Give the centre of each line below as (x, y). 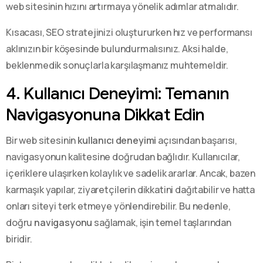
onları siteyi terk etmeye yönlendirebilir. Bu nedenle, (118, 206)
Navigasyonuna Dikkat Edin (105, 114)
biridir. (19, 239)
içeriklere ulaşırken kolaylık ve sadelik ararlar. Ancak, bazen (131, 173)
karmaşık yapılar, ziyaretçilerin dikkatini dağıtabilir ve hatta (131, 189)
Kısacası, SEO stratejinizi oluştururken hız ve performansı (129, 32)
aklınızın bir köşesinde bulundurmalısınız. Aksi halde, (117, 48)
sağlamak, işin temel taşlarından (162, 222)
